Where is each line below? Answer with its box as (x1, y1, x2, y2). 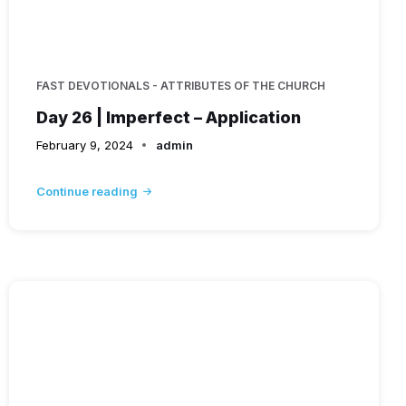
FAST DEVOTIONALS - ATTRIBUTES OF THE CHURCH (35, 78, 325, 92)
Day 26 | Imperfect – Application (35, 107, 301, 127)
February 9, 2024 (35, 137, 133, 152)
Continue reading (35, 183, 138, 198)
